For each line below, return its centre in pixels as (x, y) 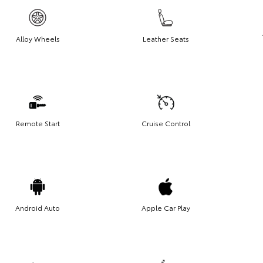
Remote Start (38, 123)
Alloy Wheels (38, 38)
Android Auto (38, 207)
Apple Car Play (166, 207)
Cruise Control (166, 123)
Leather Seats (166, 38)
